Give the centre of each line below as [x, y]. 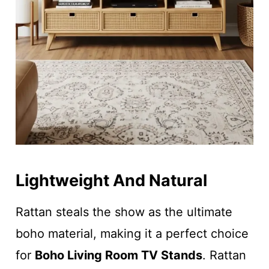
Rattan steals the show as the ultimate [124, 212]
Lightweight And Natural [111, 181]
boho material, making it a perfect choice [132, 233]
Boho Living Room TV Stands [118, 255]
